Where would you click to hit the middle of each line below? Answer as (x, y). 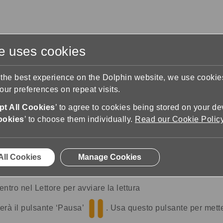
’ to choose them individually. (79, 119)
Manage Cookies (110, 157)
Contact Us (135, 59)
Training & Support (57, 59)
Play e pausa (139, 94)
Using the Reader (69, 94)
